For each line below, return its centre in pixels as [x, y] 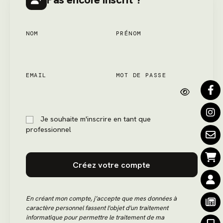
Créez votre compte [111, 165]
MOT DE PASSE [141, 75]
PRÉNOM [129, 33]
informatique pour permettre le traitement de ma [95, 218]
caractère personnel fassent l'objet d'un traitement [97, 208]
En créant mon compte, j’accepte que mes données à [101, 199]
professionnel [48, 129]
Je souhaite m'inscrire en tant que [94, 119]
